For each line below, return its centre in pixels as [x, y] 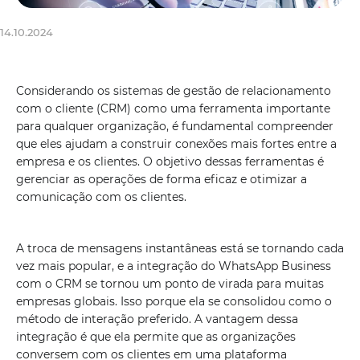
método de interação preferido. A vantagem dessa [157, 319]
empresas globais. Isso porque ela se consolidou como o [174, 301]
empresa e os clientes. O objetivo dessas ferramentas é [170, 162]
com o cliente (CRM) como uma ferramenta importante [173, 108]
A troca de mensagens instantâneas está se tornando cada [180, 248]
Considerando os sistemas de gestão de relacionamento [174, 91]
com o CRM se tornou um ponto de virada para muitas [170, 284]
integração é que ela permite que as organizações [156, 337]
